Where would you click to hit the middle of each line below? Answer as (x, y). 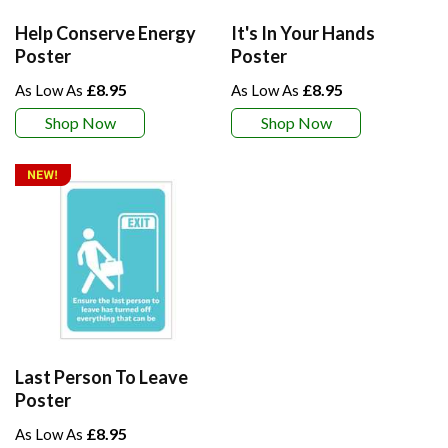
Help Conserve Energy (105, 32)
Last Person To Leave (101, 376)
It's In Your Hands (303, 32)
